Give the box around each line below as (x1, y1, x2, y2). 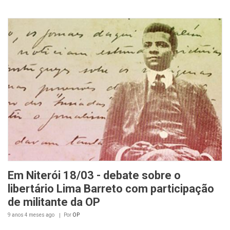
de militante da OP (8, 195, 100, 208)
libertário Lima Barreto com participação (8, 182, 214, 195)
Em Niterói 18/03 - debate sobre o (8, 168, 181, 182)
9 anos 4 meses (8, 212, 45, 218)
